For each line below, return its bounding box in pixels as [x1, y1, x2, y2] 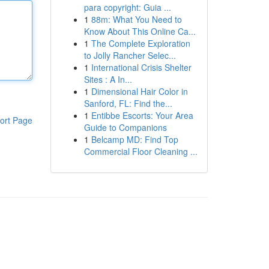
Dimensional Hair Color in [91, 85, 188, 97]
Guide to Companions [83, 121, 167, 133]
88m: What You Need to [91, 13, 182, 25]
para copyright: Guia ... [83, 1, 171, 13]
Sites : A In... [83, 73, 132, 85]
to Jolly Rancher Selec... [83, 49, 176, 61]
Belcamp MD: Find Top [91, 133, 178, 145]
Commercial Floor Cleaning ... [83, 145, 198, 157]
